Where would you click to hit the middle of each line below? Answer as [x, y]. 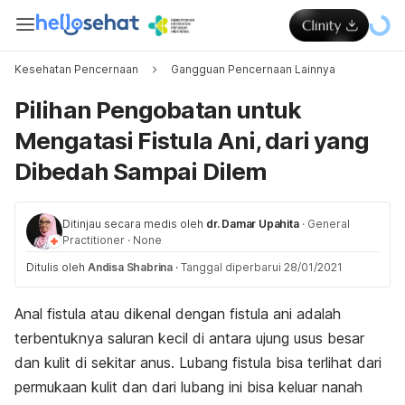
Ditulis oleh [57, 267]
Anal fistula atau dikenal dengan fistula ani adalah [178, 314]
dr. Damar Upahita [253, 224]
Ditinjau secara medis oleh [133, 224]
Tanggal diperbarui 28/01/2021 [262, 267]
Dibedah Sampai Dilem [141, 171]
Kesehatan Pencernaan [76, 69]
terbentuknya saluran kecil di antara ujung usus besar [189, 338]
